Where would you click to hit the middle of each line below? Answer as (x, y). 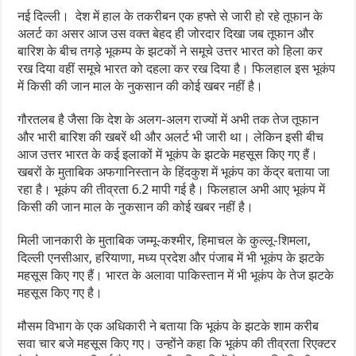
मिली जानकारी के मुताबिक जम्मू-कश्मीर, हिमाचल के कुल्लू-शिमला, (164, 241)
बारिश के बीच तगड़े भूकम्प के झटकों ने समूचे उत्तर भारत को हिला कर (170, 52)
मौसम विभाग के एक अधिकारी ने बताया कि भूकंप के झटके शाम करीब (168, 327)
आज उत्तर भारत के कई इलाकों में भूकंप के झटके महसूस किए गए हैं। (168, 155)
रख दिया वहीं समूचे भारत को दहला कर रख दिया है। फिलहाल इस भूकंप (177, 69)
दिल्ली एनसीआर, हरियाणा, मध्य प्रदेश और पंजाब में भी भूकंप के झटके (171, 258)
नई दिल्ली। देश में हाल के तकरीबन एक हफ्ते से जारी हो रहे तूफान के (170, 17)
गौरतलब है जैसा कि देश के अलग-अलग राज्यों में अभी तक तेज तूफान (168, 120)
